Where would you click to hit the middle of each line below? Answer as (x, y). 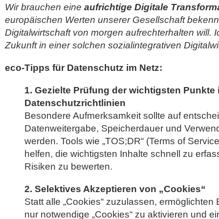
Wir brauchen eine (44, 7)
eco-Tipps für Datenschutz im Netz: (84, 68)
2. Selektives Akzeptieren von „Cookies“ (115, 189)
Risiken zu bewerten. (68, 166)
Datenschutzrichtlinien (75, 103)
